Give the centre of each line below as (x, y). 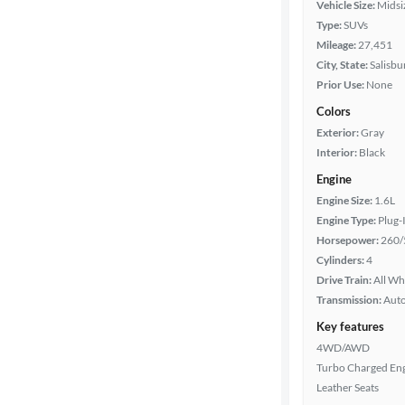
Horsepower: (348, 240)
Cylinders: (340, 260)
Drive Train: (344, 280)
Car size (37, 279)
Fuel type (41, 107)
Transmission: (349, 300)
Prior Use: (340, 85)
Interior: (337, 152)
